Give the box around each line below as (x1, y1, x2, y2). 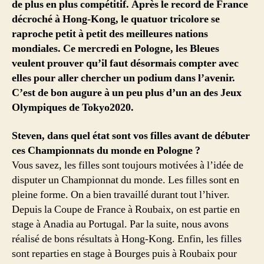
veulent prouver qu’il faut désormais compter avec (12, 57, 239, 71)
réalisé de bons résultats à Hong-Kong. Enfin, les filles (12, 232, 242, 246)
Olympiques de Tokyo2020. (12, 101, 134, 115)
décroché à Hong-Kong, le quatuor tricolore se (12, 12, 220, 27)
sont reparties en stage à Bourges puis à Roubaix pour (12, 246, 237, 260)
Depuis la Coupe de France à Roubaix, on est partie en (12, 202, 240, 216)
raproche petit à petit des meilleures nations (12, 27, 208, 41)
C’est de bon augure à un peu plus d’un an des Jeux (12, 86, 242, 100)
